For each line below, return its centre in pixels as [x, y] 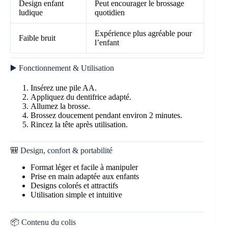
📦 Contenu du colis [43, 222]
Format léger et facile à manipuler [84, 167]
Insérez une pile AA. [64, 88]
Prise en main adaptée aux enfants [85, 176]
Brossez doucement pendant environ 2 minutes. [106, 115]
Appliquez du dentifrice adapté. [81, 97]
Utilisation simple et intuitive [76, 194]
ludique [31, 13]
